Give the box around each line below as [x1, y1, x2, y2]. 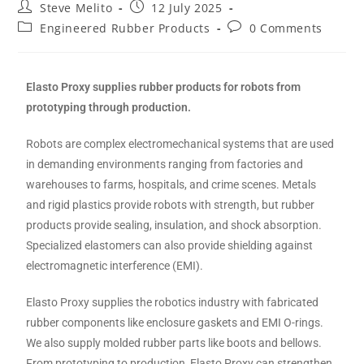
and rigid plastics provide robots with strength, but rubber [26, 198, 315, 211]
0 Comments [249, 20, 323, 36]
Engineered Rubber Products [40, 20, 210, 36]
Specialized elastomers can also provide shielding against [26, 239, 314, 252]
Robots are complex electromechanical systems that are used [26, 137, 335, 150]
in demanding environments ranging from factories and [26, 158, 304, 171]
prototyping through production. [26, 101, 192, 114]
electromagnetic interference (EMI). [26, 259, 204, 272]
